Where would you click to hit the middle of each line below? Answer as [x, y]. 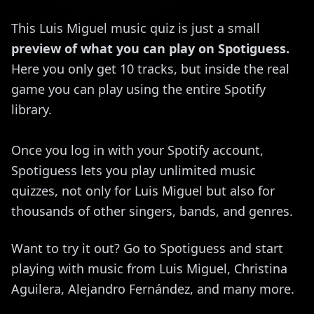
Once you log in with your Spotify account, [137, 150]
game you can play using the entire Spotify [138, 89]
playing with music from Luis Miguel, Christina [149, 268]
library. [32, 109]
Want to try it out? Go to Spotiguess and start [147, 248]
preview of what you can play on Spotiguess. [150, 48]
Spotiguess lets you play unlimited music [134, 170]
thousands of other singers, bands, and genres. [152, 211]
